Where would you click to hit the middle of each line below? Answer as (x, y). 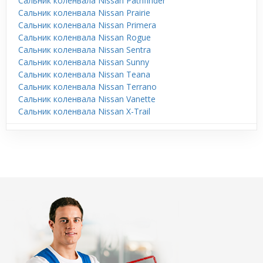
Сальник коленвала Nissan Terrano (87, 86)
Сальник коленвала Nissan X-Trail (84, 111)
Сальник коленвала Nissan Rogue (85, 37)
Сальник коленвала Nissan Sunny (84, 62)
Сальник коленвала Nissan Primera (87, 25)
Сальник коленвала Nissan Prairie (84, 12)
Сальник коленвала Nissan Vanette (87, 99)
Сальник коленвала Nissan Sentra (85, 49)
